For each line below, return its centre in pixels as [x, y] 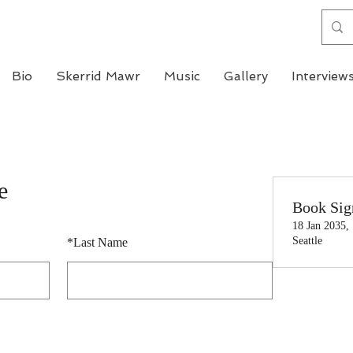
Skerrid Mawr [98, 76]
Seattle [307, 241]
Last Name [100, 242]
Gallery [246, 76]
